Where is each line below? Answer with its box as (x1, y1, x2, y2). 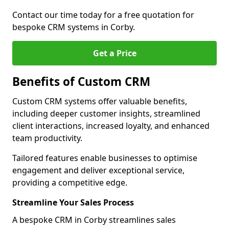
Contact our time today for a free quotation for (12, 9, 194, 20)
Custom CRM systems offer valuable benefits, (12, 96, 187, 107)
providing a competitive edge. (12, 177, 127, 188)
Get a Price (93, 48, 136, 59)
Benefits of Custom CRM (12, 74, 150, 89)
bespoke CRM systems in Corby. (12, 21, 135, 33)
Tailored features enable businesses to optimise (12, 152, 197, 164)
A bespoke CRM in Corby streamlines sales (12, 214, 176, 225)
